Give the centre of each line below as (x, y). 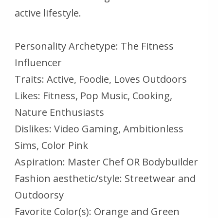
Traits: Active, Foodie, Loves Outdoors (101, 79)
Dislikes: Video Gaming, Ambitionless (99, 129)
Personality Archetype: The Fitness (94, 46)
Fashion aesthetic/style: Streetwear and (105, 179)
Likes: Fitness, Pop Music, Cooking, (93, 96)
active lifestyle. (48, 13)
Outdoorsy (39, 195)
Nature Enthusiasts (59, 112)
